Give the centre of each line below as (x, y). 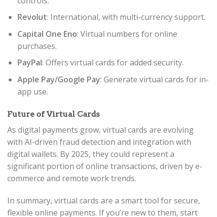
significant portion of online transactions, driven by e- (105, 166)
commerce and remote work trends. (72, 178)
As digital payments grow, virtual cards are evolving (101, 130)
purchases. (37, 46)
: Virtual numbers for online (127, 34)
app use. (32, 92)
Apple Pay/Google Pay (59, 80)
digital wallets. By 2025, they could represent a (91, 154)
